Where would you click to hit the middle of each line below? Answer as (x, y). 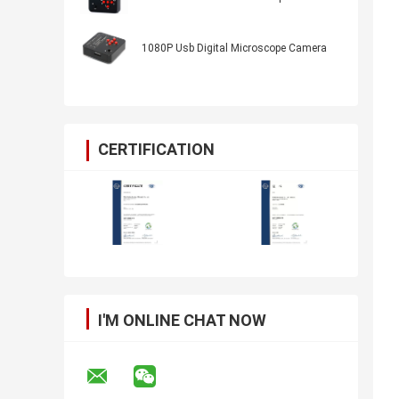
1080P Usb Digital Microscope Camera (234, 49)
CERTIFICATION (156, 150)
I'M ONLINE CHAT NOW (182, 321)
